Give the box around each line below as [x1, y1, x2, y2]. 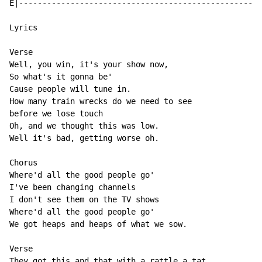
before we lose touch [9, 109, 103, 119]
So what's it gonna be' [9, 72, 112, 82]
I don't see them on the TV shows [9, 195, 159, 205]
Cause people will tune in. [9, 84, 131, 94]
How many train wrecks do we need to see [9, 96, 192, 106]
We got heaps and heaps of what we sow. [9, 219, 187, 229]
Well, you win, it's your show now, [9, 60, 168, 70]
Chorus [9, 158, 37, 168]
